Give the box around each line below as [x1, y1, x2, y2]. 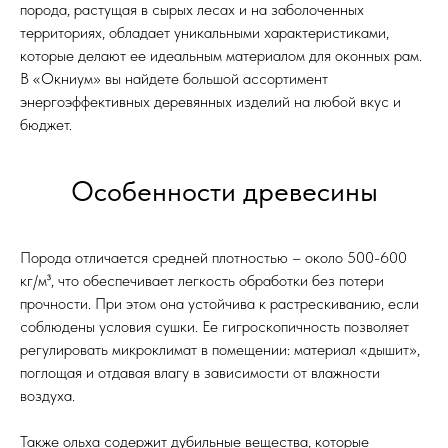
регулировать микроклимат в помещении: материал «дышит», [20, 340, 420, 360]
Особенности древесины [70, 174, 378, 209]
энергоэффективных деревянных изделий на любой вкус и [20, 92, 401, 112]
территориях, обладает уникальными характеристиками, [20, 23, 389, 43]
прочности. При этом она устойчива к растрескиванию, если [20, 294, 419, 314]
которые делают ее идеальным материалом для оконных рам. [20, 46, 422, 66]
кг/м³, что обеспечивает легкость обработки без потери [20, 271, 384, 291]
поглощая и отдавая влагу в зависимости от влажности [20, 363, 380, 383]
